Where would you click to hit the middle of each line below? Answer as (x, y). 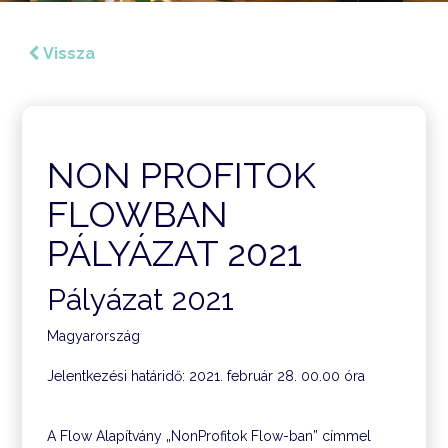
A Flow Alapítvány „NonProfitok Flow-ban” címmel (209, 436)
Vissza (67, 53)
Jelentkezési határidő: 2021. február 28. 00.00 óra (206, 376)
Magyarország (94, 336)
